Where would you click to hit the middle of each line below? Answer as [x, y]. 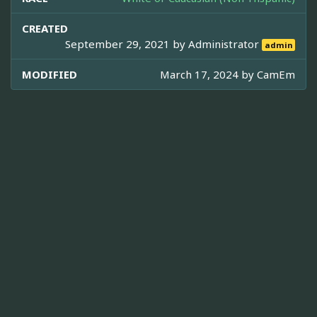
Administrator [225, 44]
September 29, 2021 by [127, 44]
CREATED [45, 28]
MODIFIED [50, 74]
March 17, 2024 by [208, 74]
